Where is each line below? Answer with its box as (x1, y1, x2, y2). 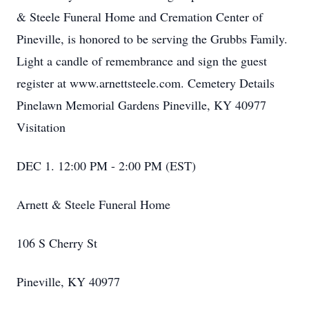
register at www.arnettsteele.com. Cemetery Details (17, 74, 275, 91)
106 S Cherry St (17, 235, 97, 251)
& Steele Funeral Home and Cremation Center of (17, 8, 263, 25)
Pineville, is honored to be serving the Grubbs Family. (17, 30, 288, 47)
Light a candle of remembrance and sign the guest (17, 52, 267, 69)
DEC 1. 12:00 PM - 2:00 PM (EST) (17, 157, 196, 174)
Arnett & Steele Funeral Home (17, 196, 170, 212)
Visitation (17, 119, 66, 135)
